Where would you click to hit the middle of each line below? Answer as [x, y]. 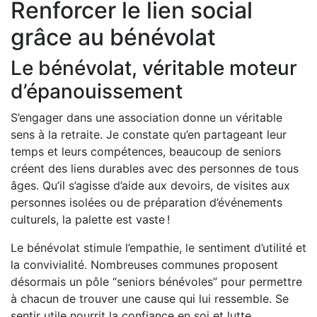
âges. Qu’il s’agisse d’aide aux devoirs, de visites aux [150, 185]
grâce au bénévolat [113, 37]
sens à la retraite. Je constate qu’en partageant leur [149, 134]
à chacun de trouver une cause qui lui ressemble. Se [150, 298]
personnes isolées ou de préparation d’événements [146, 202]
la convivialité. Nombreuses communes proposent [144, 264]
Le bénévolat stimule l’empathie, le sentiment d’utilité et [158, 247]
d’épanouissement [97, 91]
